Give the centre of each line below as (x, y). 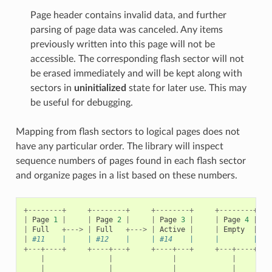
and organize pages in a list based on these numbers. (126, 175)
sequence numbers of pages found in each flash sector (131, 161)
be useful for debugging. (81, 102)
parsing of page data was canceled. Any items (126, 29)
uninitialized (100, 88)
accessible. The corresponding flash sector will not (137, 59)
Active (172, 229)
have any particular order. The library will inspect (119, 146)
